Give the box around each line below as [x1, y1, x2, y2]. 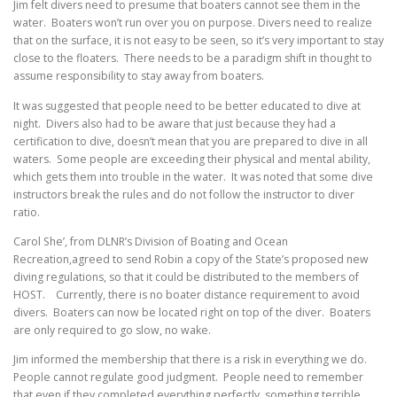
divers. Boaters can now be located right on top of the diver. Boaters [13, 304, 370, 320]
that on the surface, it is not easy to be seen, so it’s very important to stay [13, 33, 384, 49]
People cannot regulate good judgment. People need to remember [13, 369, 363, 385]
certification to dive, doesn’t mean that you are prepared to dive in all [13, 133, 368, 149]
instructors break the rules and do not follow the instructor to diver [13, 186, 354, 202]
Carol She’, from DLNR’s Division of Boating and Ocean [13, 233, 288, 249]
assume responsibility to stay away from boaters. [13, 68, 264, 84]
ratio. [13, 204, 45, 220]
